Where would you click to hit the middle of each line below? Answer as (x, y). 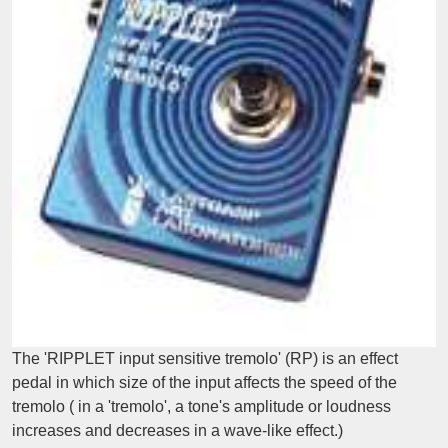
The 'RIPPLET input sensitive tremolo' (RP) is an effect (205, 359)
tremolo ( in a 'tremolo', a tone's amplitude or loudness (201, 407)
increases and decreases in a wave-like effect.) (177, 431)
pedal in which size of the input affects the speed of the (204, 383)
